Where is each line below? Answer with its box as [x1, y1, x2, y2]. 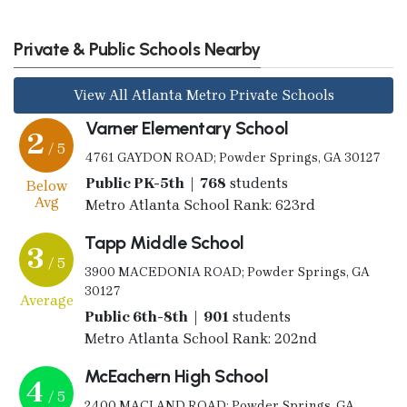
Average [19, 291, 74, 309]
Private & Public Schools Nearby [14, 37, 261, 60]
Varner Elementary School [84, 116, 289, 139]
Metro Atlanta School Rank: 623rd [84, 195, 315, 213]
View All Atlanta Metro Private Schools [73, 85, 334, 104]
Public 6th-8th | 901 [84, 307, 229, 325]
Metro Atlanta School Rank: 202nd [84, 329, 317, 347]
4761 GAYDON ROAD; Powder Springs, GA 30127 [84, 149, 381, 165]
